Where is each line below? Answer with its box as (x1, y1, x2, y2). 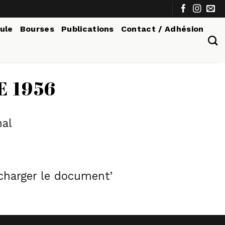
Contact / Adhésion (121, 24, 204, 34)
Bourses (20, 24, 54, 34)
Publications (61, 24, 114, 34)
